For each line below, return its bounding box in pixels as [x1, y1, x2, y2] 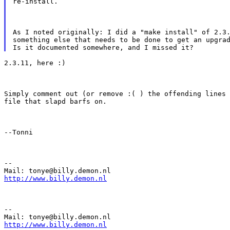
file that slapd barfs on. [4, 97, 107, 105]
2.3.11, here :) [4, 59, 66, 67]
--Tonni [4, 128, 33, 136]
